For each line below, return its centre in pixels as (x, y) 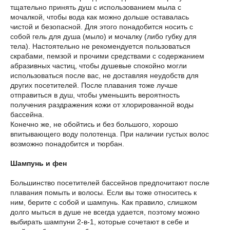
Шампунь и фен (39, 163)
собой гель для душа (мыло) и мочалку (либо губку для (103, 36)
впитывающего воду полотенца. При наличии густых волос (110, 134)
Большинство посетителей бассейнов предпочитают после (110, 183)
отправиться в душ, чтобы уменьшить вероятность (95, 95)
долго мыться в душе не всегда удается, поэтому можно (105, 212)
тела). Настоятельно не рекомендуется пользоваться (100, 46)
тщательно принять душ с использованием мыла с (96, 7)
